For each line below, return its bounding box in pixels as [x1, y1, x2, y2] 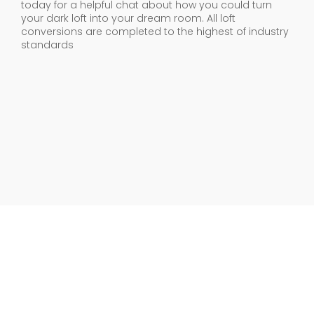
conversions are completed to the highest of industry [21, 24, 289, 39]
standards [21, 37, 74, 52]
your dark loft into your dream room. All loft [21, 11, 235, 25]
